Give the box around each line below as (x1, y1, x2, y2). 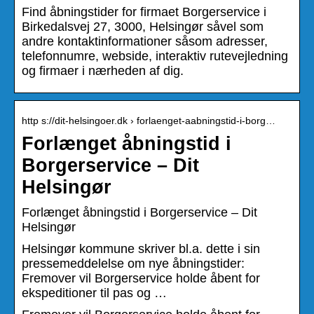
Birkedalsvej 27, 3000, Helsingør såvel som (22, 19, 264, 34)
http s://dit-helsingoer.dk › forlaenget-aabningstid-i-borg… (22, 114, 275, 126)
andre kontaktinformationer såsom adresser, (22, 34, 268, 48)
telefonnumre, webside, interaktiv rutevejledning (22, 48, 288, 63)
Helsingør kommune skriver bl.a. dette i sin (22, 241, 260, 256)
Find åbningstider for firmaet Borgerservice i (22, 4, 266, 19)
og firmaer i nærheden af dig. (22, 63, 184, 78)
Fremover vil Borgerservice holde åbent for (22, 271, 260, 285)
